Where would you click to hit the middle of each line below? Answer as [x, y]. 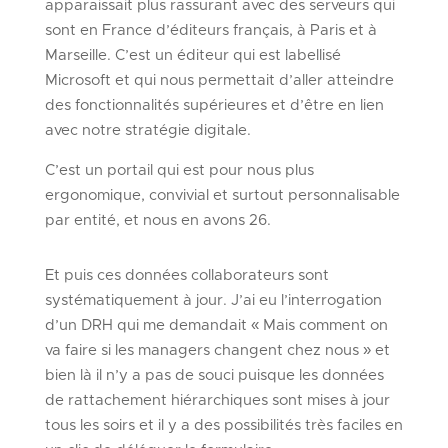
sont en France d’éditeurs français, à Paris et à [210, 30]
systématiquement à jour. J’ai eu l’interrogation [213, 300]
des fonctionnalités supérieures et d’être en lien [214, 105]
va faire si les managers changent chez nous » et [217, 350]
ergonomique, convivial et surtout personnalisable [222, 195]
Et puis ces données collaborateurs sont [186, 275]
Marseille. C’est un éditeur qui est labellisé [192, 55]
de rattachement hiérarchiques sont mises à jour [217, 400]
